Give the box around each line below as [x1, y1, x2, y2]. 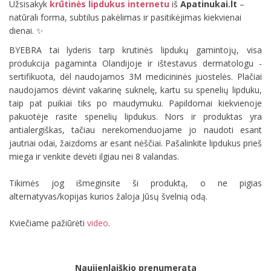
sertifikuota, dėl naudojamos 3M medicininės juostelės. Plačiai [9, 70, 262, 82]
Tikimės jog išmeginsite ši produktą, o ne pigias [9, 177, 262, 189]
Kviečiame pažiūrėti [9, 217, 87, 229]
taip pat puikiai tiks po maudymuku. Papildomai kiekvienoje [9, 97, 262, 109]
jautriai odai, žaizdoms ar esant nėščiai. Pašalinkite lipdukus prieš [9, 137, 262, 149]
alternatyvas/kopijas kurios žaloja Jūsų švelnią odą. [9, 190, 207, 202]
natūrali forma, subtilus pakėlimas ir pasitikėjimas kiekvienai [9, 11, 241, 23]
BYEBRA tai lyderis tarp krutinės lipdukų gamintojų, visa [9, 44, 262, 56]
